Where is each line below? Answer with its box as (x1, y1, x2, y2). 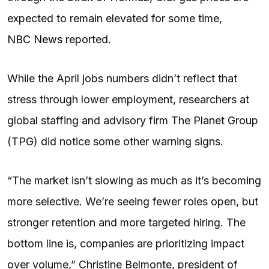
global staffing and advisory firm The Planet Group (7, 113, 258, 127)
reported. (62, 32, 111, 46)
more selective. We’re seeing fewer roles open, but (7, 195, 258, 208)
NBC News (7, 32, 62, 46)
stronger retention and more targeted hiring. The (7, 216, 246, 229)
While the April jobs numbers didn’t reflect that (7, 71, 237, 85)
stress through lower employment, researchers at (7, 92, 249, 106)
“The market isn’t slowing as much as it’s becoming (7, 174, 261, 187)
